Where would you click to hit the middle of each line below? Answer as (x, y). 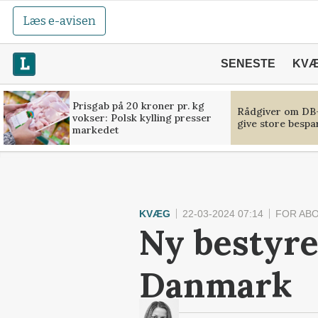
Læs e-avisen (60, 21)
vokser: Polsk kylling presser (142, 117)
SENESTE (248, 64)
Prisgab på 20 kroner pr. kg (138, 105)
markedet (95, 130)
